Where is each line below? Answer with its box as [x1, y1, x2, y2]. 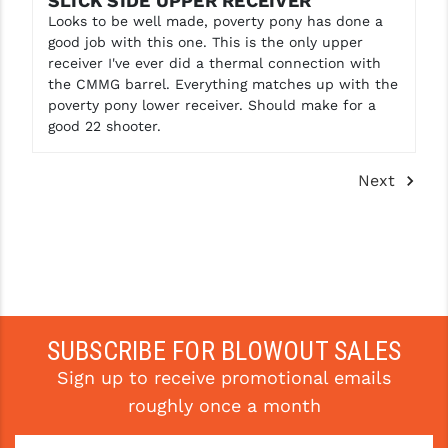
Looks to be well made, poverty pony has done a [47, 12, 383, 29]
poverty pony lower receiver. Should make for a [47, 96, 376, 113]
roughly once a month [127, 394, 321, 416]
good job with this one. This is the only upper [47, 33, 363, 50]
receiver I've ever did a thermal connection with [47, 54, 381, 71]
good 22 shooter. [47, 117, 161, 134]
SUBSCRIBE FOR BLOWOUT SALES [46, 335, 402, 366]
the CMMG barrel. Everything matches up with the [47, 75, 398, 92]
